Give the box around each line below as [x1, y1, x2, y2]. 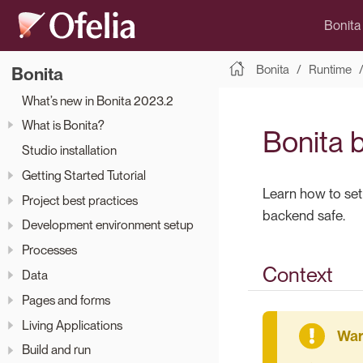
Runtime [308, 62, 352, 77]
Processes [22, 242, 77, 258]
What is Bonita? [22, 117, 105, 134]
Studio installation [22, 143, 117, 159]
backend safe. [263, 207, 345, 224]
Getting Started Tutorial [22, 167, 146, 183]
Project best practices [22, 192, 138, 208]
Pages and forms [22, 292, 110, 308]
